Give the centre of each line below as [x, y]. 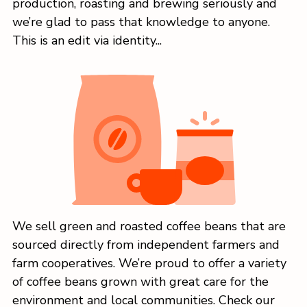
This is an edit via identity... [87, 40]
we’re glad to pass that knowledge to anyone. [141, 22]
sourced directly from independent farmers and [146, 244]
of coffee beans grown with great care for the [140, 281]
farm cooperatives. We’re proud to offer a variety [149, 263]
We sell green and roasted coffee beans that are [149, 226]
